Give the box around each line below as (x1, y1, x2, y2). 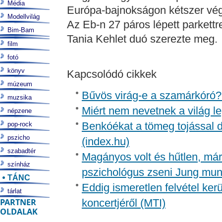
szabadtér (7, 147, 36, 155)
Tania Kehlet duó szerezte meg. (66, 33, 218, 45)
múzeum (7, 80, 32, 88)
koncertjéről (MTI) (81, 197, 166, 209)
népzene (7, 107, 32, 114)
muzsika (7, 94, 32, 101)
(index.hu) (81, 135, 129, 148)
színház (7, 161, 30, 168)
